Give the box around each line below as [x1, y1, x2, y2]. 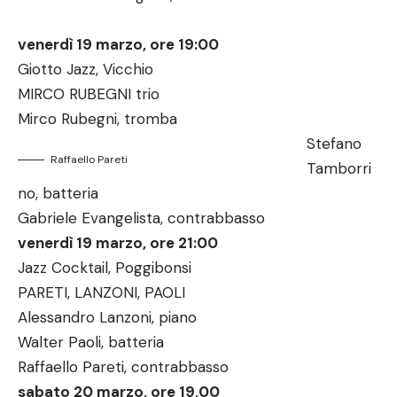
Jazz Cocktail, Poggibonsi [18, 258, 191, 277]
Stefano [306, 134, 362, 153]
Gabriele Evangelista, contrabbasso [18, 208, 265, 228]
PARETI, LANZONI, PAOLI [18, 283, 185, 302]
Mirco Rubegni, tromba [18, 109, 177, 128]
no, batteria [18, 183, 98, 203]
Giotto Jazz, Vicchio [18, 59, 153, 79]
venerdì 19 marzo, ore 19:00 [18, 35, 219, 54]
